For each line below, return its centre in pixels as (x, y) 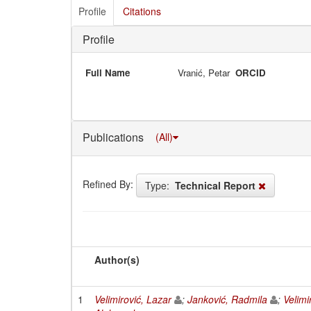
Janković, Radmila (227, 299)
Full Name (108, 73)
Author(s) (117, 259)
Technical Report (215, 185)
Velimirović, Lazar (133, 299)
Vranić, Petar (204, 73)
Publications (115, 137)
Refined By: (108, 184)
